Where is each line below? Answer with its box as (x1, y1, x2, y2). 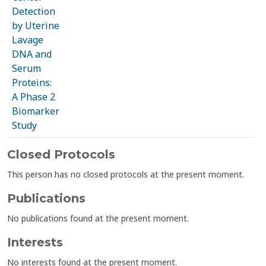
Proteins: (12, 76, 52, 89)
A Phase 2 (12, 90, 55, 103)
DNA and (12, 47, 52, 61)
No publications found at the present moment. (7, 213, 189, 224)
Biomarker (12, 104, 59, 118)
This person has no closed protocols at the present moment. (7, 169, 244, 180)
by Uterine (12, 19, 59, 32)
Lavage (12, 33, 43, 46)
